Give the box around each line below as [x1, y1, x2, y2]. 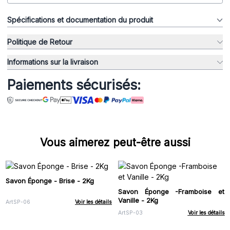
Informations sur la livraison [7, 57, 98, 67]
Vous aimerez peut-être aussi [40, 136, 190, 149]
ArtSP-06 [5, 198, 30, 205]
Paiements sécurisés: [7, 76, 141, 93]
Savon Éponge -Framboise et [118, 187, 224, 196]
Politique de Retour [7, 37, 72, 46]
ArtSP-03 [118, 209, 143, 216]
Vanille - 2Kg [118, 196, 158, 205]
